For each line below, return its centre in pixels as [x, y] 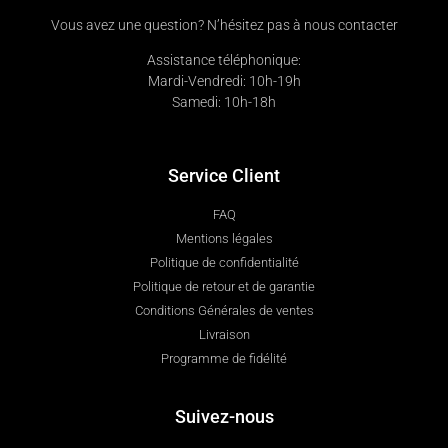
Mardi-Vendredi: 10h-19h [224, 80]
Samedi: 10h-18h [224, 101]
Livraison [224, 335]
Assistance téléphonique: [224, 59]
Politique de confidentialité [224, 263]
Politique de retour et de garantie [224, 287]
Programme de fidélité [224, 359]
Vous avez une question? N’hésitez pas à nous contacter [224, 24]
